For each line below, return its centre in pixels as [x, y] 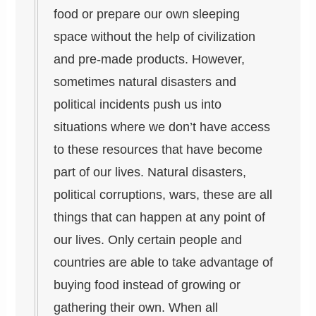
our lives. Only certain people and [148, 240]
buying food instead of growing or [147, 285]
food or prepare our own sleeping [147, 14]
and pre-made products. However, [150, 60]
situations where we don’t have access [162, 127]
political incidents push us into [138, 105]
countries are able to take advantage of [164, 263]
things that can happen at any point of [160, 218]
